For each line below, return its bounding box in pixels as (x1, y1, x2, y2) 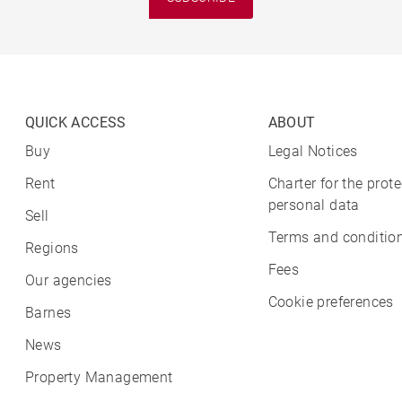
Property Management (25, 369, 173, 386)
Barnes (25, 304, 72, 321)
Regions (25, 240, 79, 257)
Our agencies (25, 272, 112, 289)
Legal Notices (267, 143, 358, 160)
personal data (267, 197, 360, 214)
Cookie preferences (267, 293, 394, 310)
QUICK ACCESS (25, 114, 127, 131)
